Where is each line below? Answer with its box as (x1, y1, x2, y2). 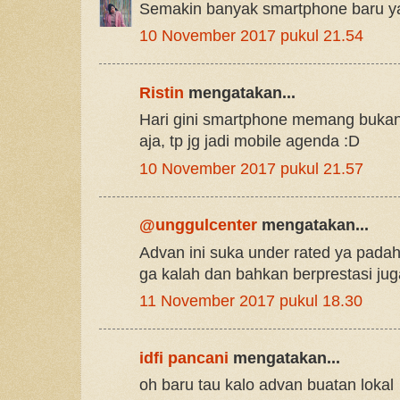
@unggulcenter (139, 216, 257, 235)
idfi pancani (139, 348, 229, 367)
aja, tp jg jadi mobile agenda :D (139, 132, 360, 151)
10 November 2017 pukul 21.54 (139, 27, 363, 46)
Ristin (139, 83, 184, 102)
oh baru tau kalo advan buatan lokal (139, 376, 394, 395)
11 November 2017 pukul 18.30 (139, 292, 362, 311)
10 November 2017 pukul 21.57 (139, 159, 363, 178)
